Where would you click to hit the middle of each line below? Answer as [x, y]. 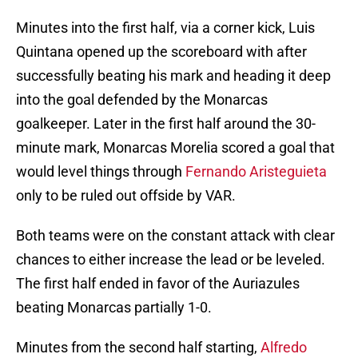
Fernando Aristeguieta [256, 172]
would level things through [101, 172]
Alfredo [284, 348]
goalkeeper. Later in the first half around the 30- [166, 124]
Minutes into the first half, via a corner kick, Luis [165, 28]
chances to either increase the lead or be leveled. [171, 260]
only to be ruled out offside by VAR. [126, 196]
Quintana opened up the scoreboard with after [161, 52]
